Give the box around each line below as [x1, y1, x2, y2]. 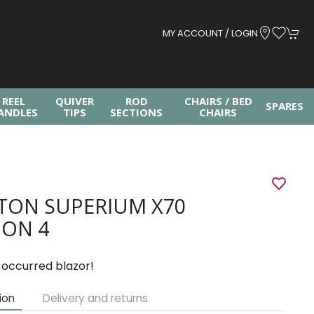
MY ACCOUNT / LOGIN [163, 27, 258, 39]
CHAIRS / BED [184, 94, 252, 108]
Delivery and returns [43, 291, 149, 306]
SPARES [265, 99, 303, 113]
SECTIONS [110, 105, 163, 119]
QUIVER [55, 94, 94, 108]
